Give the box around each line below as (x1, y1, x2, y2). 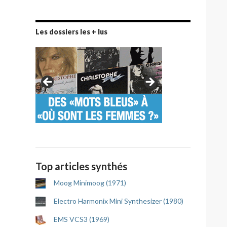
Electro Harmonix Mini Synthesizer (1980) (54, 197, 183, 205)
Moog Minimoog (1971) (54, 178, 126, 187)
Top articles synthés (35, 160, 127, 172)
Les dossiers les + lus (35, 27, 107, 36)
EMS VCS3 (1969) (54, 215, 109, 223)
